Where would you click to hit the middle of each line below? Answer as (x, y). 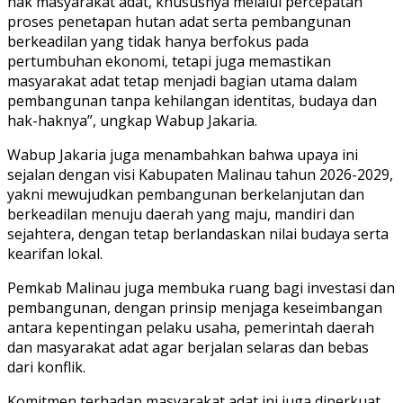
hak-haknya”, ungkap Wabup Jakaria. (132, 120)
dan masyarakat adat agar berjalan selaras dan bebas (188, 347)
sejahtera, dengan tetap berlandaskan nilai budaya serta (198, 233)
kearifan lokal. (55, 253)
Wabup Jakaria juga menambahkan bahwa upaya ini (183, 154)
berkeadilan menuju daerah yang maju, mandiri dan (181, 214)
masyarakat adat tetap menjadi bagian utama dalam (182, 81)
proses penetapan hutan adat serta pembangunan (179, 21)
